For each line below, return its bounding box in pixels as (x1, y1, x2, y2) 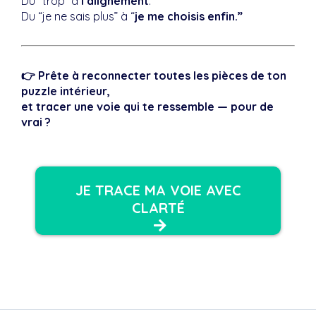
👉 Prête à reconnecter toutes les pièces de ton (21, 68, 286, 83)
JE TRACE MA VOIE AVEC (75, 181, 241, 199)
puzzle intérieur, (21, 84, 110, 98)
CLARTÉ (131, 199, 185, 217)
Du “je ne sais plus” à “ (21, 9, 135, 23)
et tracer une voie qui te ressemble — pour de (21, 99, 274, 114)
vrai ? (21, 115, 51, 129)
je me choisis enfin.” (135, 9, 243, 23)
